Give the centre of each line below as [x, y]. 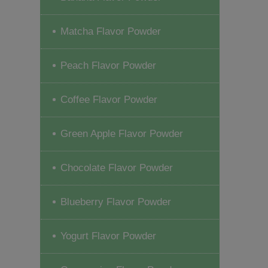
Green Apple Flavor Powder [122, 133]
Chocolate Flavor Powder [117, 167]
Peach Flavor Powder [109, 65]
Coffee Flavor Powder [109, 99]
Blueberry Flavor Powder [116, 202]
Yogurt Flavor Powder [109, 236]
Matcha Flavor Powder [111, 31]
